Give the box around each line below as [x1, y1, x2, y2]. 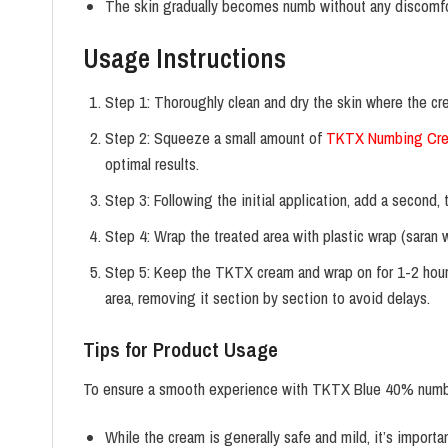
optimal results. [104, 152, 199, 175]
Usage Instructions [83, 40, 286, 77]
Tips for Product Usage [83, 334, 278, 364]
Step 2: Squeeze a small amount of [104, 126, 326, 149]
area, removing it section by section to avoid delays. [104, 286, 430, 309]
